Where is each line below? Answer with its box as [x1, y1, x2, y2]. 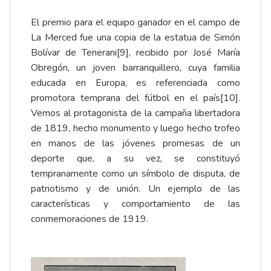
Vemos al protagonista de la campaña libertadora [31, 106, 240, 120]
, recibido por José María [128, 45, 241, 59]
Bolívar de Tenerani [31, 45, 117, 59]
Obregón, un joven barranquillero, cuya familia [31, 60, 240, 74]
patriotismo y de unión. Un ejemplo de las [31, 181, 240, 195]
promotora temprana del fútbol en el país [31, 91, 220, 105]
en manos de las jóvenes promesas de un [31, 136, 240, 150]
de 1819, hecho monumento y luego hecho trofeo [31, 121, 240, 135]
